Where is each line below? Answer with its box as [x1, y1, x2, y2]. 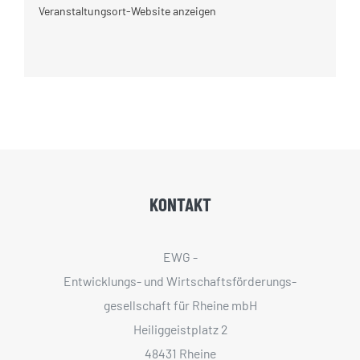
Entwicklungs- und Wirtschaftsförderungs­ [63, 272, 297, 288]
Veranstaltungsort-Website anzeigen [38, 4, 216, 18]
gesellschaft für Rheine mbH [103, 297, 257, 313]
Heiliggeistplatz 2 [133, 321, 227, 337]
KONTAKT [149, 192, 211, 215]
